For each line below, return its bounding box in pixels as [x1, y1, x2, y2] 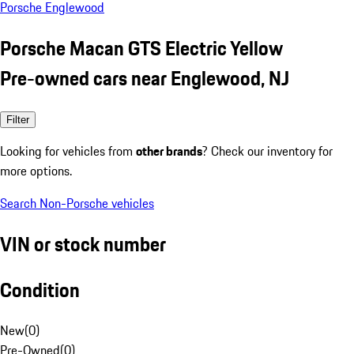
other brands [136, 141, 202, 160]
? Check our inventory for [202, 141, 333, 160]
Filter [6, 113, 29, 126]
